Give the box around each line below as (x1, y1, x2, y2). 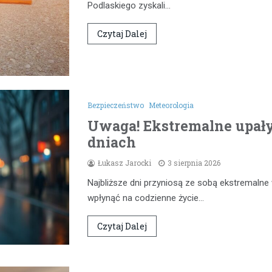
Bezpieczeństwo (87, 100, 144, 110)
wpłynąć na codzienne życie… (87, 192, 204, 204)
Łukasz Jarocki (98, 158, 151, 168)
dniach (87, 133, 136, 152)
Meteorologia (149, 100, 194, 110)
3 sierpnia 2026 (168, 158, 220, 168)
